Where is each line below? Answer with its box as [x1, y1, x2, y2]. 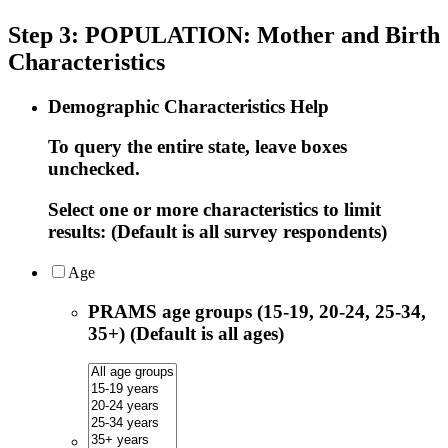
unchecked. [48, 158, 140, 180]
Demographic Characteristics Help [48, 95, 329, 117]
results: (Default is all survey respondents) [48, 221, 387, 243]
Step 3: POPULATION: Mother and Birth [8, 21, 440, 48]
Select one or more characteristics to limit [48, 199, 381, 221]
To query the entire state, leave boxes [48, 136, 347, 158]
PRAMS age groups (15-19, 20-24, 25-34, [88, 300, 426, 322]
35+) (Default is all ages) [88, 322, 284, 344]
